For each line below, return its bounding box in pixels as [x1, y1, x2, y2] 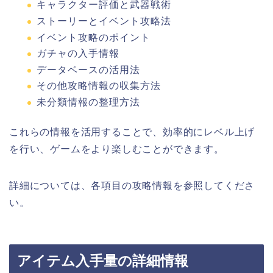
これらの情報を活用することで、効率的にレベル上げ [9, 126, 255, 137]
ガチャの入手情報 [37, 48, 119, 59]
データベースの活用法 [37, 64, 140, 75]
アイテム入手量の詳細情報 [17, 253, 188, 269]
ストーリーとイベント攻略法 [37, 15, 171, 26]
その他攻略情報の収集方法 [37, 80, 161, 91]
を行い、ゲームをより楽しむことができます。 [9, 143, 224, 154]
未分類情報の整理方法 [37, 96, 140, 107]
